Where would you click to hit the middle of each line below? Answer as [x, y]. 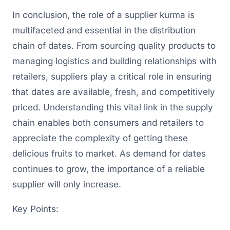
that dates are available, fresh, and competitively [114, 92]
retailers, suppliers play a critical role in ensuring [112, 77]
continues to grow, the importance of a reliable [109, 169]
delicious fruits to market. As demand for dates [109, 154]
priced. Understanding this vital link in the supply [113, 108]
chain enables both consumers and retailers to [108, 123]
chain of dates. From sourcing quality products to [114, 46]
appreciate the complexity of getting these [100, 138]
